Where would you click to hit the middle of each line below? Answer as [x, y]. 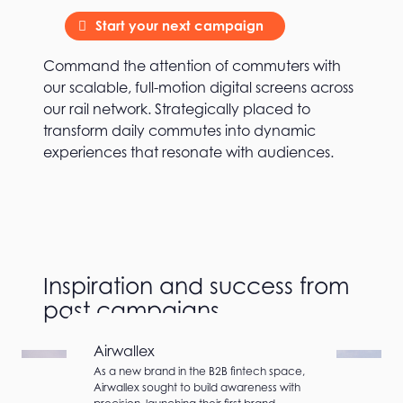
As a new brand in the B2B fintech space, [199, 372]
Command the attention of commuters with [192, 66]
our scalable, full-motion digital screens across [198, 87]
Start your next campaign [179, 26]
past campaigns [131, 310]
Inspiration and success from [196, 286]
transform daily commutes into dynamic [179, 130]
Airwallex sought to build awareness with [197, 388]
